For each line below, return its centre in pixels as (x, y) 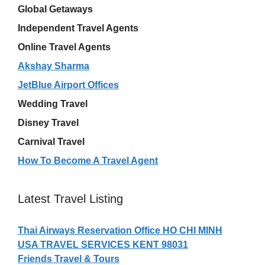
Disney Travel (48, 122)
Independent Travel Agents (78, 28)
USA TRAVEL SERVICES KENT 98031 (103, 244)
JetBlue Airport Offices (68, 85)
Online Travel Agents (64, 47)
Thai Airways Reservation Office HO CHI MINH (120, 230)
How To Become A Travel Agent (88, 160)
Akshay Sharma (54, 66)
